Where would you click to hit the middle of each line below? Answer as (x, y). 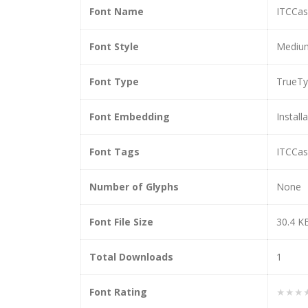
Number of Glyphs (134, 186)
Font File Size (121, 221)
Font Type (114, 81)
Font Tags (114, 151)
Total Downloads (131, 256)
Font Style (114, 46)
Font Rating (118, 291)
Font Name (117, 11)
